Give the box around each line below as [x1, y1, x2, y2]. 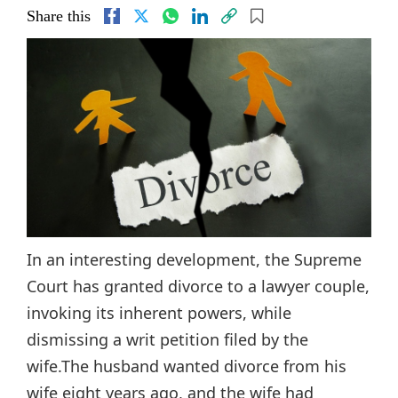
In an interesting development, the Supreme [27, 248, 362, 270]
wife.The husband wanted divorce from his [27, 354, 346, 377]
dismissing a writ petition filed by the [27, 328, 308, 350]
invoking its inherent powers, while [27, 301, 291, 323]
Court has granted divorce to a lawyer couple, [27, 275, 370, 297]
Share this [27, 7, 91, 25]
